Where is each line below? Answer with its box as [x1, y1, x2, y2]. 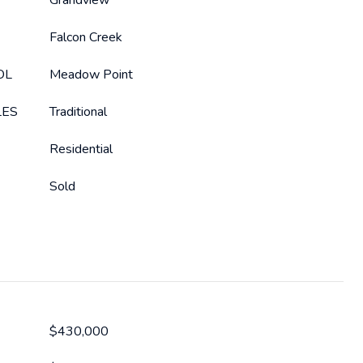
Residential [49, 140, 113, 158]
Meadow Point [49, 66, 133, 83]
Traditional [49, 103, 107, 121]
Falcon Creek [49, 28, 122, 46]
